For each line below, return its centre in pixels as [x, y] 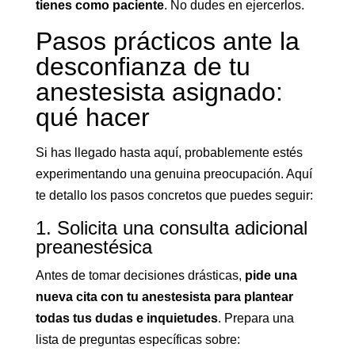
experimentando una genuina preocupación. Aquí [174, 174]
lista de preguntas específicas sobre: [137, 340]
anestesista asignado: [159, 92]
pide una [271, 276]
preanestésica [94, 247]
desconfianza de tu [143, 67]
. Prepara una [256, 319]
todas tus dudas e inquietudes [126, 319]
